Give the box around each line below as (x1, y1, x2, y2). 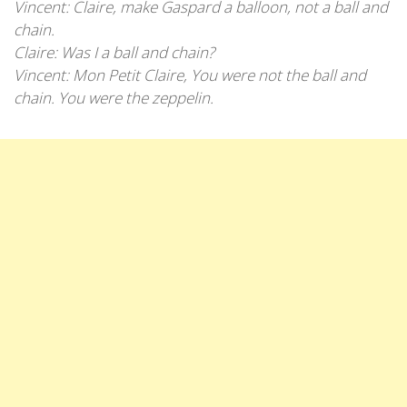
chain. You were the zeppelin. (14, 86, 213, 108)
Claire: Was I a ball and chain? (14, 41, 214, 63)
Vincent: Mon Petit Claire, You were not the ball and (14, 64, 366, 85)
